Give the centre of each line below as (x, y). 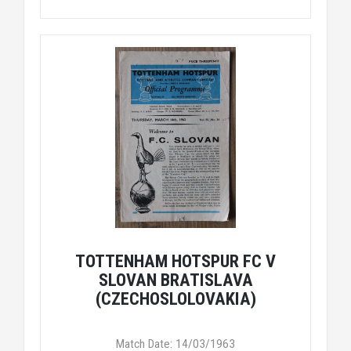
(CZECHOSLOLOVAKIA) (175, 299)
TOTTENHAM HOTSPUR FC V (175, 261)
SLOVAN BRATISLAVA (175, 280)
